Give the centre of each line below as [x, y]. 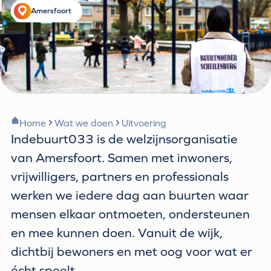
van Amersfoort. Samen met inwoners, [122, 158]
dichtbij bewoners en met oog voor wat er [132, 252]
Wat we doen [83, 123]
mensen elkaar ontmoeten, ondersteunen [131, 214]
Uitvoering [144, 123]
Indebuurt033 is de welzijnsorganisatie [125, 139]
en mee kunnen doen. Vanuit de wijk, [117, 233]
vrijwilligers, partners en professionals [120, 177]
